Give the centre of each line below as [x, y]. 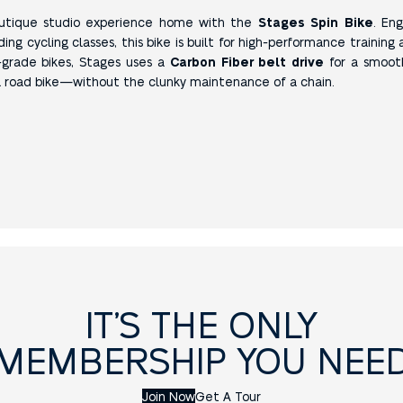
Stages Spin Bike [315, 22]
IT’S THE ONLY [201, 323]
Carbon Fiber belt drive [247, 61]
